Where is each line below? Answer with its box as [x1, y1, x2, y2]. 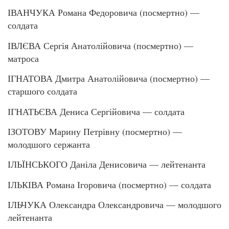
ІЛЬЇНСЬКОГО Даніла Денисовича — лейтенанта [8, 158, 205, 171]
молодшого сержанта [8, 138, 90, 150]
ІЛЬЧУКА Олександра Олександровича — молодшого [8, 198, 221, 211]
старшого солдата [8, 85, 77, 98]
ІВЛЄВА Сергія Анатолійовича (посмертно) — [8, 39, 193, 52]
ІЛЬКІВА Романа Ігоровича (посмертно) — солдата [8, 178, 211, 191]
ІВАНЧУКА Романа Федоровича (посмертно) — [8, 6, 199, 19]
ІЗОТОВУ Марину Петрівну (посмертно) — [8, 125, 182, 138]
